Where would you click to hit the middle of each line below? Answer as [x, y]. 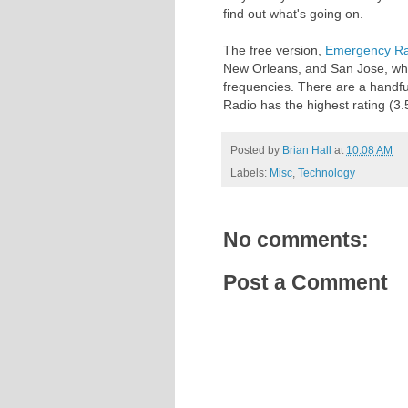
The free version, [274, 51]
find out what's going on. [293, 14]
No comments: [296, 240]
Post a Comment [306, 282]
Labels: [250, 173]
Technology [326, 173]
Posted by [256, 149]
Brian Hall [307, 149]
